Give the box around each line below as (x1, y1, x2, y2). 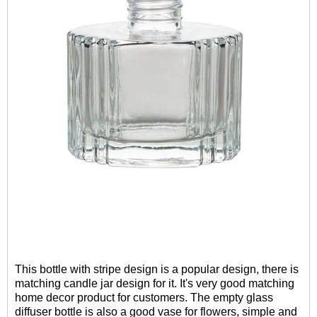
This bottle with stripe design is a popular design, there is (15, 263, 299, 275)
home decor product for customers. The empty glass (15, 292, 273, 304)
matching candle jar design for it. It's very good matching (15, 277, 294, 289)
